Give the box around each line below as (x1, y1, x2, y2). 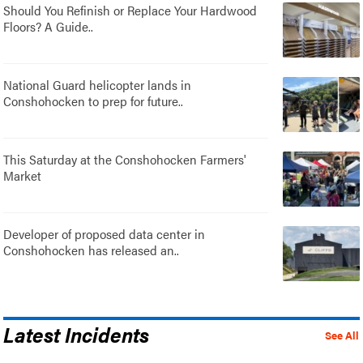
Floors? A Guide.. (3, 16, 94, 36)
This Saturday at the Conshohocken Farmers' (3, 149, 247, 169)
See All (324, 327, 359, 343)
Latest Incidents (3, 318, 150, 348)
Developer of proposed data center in (3, 224, 206, 243)
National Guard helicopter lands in (3, 75, 192, 94)
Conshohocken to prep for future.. (3, 91, 184, 110)
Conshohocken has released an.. (3, 240, 180, 259)
